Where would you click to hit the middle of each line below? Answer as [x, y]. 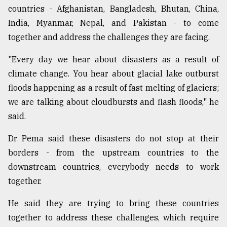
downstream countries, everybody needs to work [113, 167]
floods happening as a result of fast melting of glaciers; [113, 88]
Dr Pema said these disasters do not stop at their [113, 139]
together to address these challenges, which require [113, 218]
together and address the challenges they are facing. [109, 37]
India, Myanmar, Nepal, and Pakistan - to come [113, 23]
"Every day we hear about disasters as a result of [113, 60]
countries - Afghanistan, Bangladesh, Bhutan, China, [113, 9]
